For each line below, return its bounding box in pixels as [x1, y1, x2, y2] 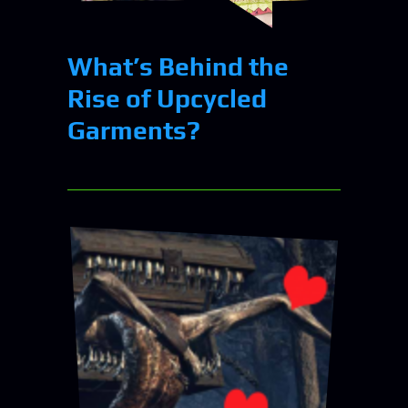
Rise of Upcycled [67, 83, 267, 113]
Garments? [67, 115, 200, 145]
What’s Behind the [67, 51, 289, 81]
